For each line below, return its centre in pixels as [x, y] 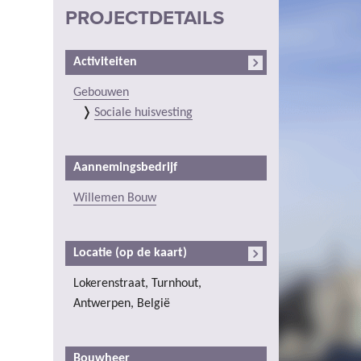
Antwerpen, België [122, 303]
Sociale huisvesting [143, 112]
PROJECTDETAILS [145, 18]
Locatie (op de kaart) [130, 253]
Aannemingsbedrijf [125, 167]
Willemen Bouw [115, 198]
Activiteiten [105, 62]
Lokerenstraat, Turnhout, [137, 283]
